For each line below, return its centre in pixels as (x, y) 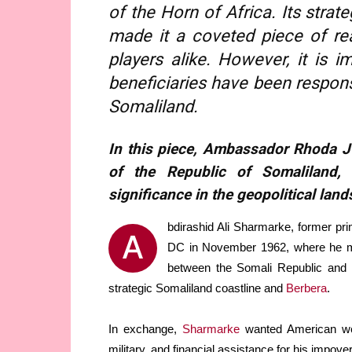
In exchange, (145, 329)
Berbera (306, 288)
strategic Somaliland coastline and (197, 288)
